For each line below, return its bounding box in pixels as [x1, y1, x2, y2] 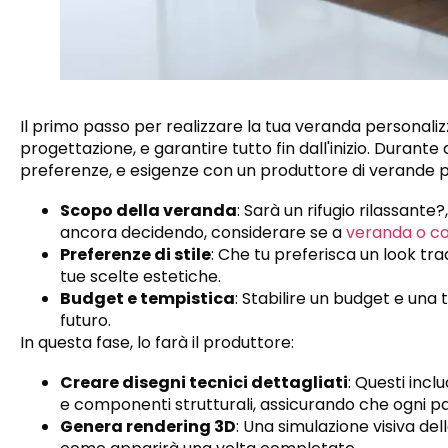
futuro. [60, 309, 111, 333]
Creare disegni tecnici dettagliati [60, 371, 348, 395]
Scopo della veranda [60, 199, 237, 223]
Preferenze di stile [60, 243, 211, 267]
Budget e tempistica [60, 287, 235, 311]
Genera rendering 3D [60, 415, 236, 439]
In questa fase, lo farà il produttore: [20, 331, 294, 355]
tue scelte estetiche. [60, 265, 221, 289]
